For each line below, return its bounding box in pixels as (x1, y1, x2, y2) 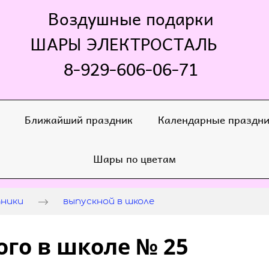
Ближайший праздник (25, 110, 133, 129)
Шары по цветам (93, 149, 176, 168)
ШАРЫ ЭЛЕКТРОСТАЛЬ (29, 27, 232, 60)
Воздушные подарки (47, 2, 214, 35)
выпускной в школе (63, 196, 154, 207)
